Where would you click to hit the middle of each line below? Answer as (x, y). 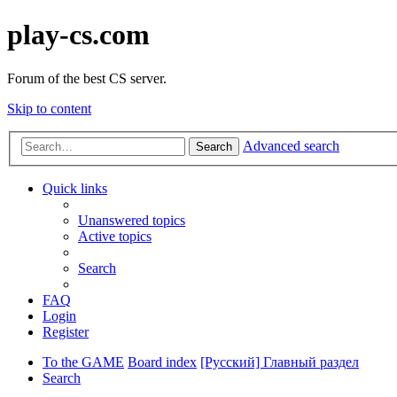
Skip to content (49, 108)
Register (66, 332)
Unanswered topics (132, 221)
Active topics (115, 237)
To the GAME (83, 362)
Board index (162, 362)
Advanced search (291, 146)
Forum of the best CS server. (87, 78)
